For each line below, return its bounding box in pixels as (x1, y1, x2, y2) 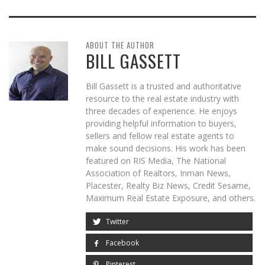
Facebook (104, 238, 139, 248)
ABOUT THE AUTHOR (86, 39, 154, 51)
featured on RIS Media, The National (86, 155, 226, 167)
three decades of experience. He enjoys (86, 105, 237, 117)
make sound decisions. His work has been (86, 143, 245, 154)
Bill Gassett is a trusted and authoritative (86, 80, 241, 92)
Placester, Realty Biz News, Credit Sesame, (86, 180, 251, 192)
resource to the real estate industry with (86, 93, 239, 105)
